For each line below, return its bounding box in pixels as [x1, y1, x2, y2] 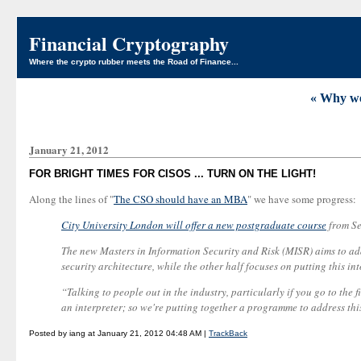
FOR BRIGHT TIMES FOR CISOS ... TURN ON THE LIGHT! [29, 168, 316, 180]
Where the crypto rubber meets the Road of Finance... [29, 57, 239, 66]
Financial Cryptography [29, 29, 229, 57]
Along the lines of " [29, 192, 114, 206]
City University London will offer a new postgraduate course [61, 218, 326, 232]
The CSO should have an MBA [114, 192, 247, 206]
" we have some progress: [247, 192, 356, 206]
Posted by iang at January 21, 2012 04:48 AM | [29, 329, 209, 338]
